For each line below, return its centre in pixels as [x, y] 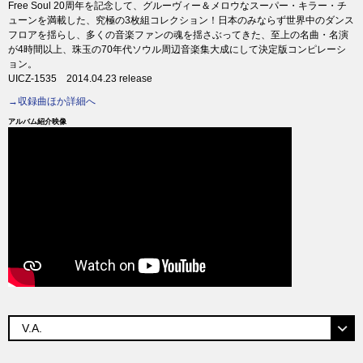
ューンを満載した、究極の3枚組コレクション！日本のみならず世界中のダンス [181, 21]
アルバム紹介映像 [37, 122]
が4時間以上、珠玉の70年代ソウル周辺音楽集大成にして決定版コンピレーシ [177, 50]
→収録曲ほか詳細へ [52, 102]
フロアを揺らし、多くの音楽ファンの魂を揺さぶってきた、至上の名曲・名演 [178, 35]
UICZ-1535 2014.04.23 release [80, 79]
